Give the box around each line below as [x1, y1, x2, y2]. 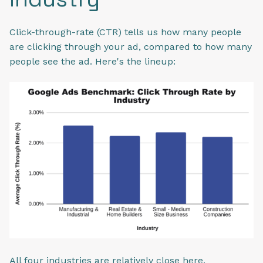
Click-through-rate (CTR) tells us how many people [9, 26, 241, 38]
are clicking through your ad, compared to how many [9, 41, 252, 53]
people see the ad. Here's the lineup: [9, 56, 178, 68]
